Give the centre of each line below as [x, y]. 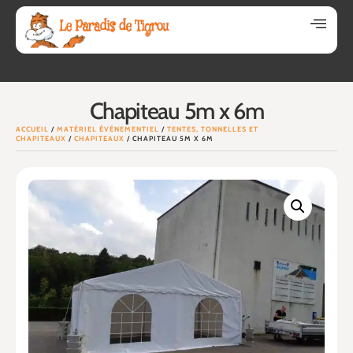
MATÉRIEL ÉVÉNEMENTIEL [108, 129]
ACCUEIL [32, 129]
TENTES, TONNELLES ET [213, 129]
